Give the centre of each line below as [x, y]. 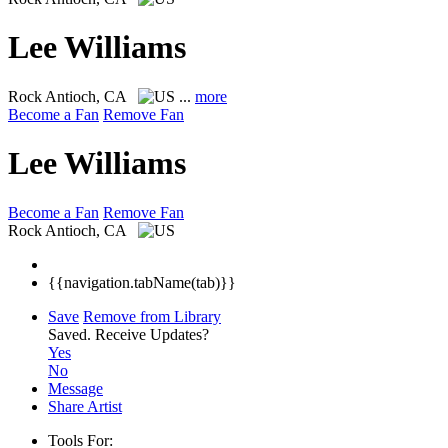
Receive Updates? [152, 334]
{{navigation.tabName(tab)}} [142, 282]
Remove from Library [152, 316]
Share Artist [85, 406]
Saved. [71, 334]
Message [75, 388]
